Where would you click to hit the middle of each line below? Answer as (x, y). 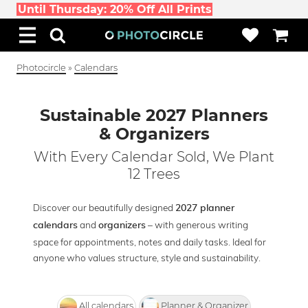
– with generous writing (197, 224)
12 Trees (154, 174)
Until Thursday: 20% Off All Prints (114, 9)
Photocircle (41, 68)
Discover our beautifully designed (104, 207)
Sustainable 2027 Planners (154, 115)
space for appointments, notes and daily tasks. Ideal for (150, 242)
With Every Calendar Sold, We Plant (154, 157)
